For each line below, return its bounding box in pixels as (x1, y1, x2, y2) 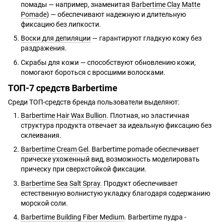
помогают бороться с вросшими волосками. (21, 68, 166, 76)
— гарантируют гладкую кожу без (91, 34, 202, 43)
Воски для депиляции (21, 34, 91, 43)
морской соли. (21, 199, 68, 207)
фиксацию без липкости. (21, 20, 101, 28)
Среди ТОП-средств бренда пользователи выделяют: (8, 98, 179, 107)
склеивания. (21, 131, 61, 140)
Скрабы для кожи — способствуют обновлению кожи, (21, 58, 196, 66)
